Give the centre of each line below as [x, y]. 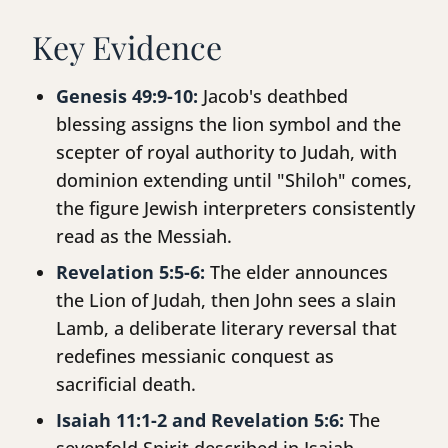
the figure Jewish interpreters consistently [235, 208]
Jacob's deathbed [273, 96]
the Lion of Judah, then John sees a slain [226, 300]
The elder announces [296, 272]
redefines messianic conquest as [195, 356]
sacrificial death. [126, 384]
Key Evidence [127, 47]
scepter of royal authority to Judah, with [226, 152]
